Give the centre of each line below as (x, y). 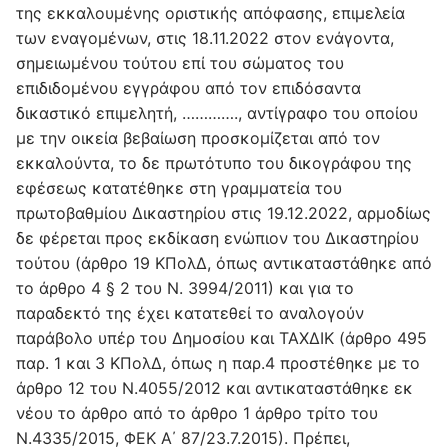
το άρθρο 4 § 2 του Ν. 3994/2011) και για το (185, 287)
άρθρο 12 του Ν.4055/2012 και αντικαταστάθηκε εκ (214, 387)
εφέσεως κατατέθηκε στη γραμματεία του (179, 187)
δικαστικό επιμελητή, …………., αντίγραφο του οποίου (217, 112)
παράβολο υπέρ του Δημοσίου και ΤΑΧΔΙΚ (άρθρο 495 (221, 337)
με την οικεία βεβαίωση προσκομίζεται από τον (198, 137)
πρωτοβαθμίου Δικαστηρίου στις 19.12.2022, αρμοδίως (223, 212)
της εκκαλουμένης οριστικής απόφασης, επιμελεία (210, 12)
